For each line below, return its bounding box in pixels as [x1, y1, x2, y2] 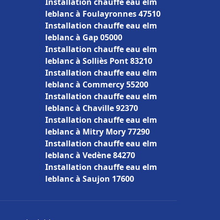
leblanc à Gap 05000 [45, 32, 122, 43]
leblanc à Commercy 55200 [45, 79, 148, 90]
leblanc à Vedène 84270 [45, 150, 135, 161]
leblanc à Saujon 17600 [45, 173, 134, 184]
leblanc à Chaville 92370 [45, 103, 138, 113]
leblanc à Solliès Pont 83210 [45, 55, 152, 66]
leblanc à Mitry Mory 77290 [45, 126, 150, 137]
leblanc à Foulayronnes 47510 [45, 8, 161, 19]
